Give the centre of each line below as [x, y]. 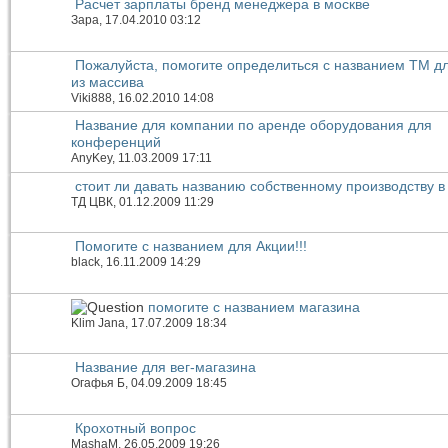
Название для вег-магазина [165, 367]
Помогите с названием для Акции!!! [191, 246]
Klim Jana [98, 322]
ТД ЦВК [92, 201]
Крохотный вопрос [135, 427]
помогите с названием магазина [254, 306]
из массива [107, 81]
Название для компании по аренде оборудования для [253, 125]
